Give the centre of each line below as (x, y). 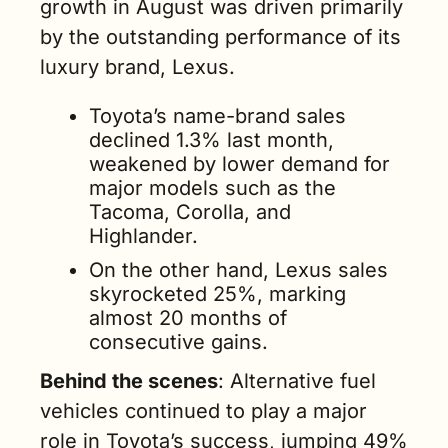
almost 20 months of (188, 318)
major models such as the (212, 188)
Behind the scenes (129, 381)
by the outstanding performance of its (220, 37)
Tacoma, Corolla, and (190, 212)
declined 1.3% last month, (211, 140)
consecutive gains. (178, 342)
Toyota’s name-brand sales (217, 116)
